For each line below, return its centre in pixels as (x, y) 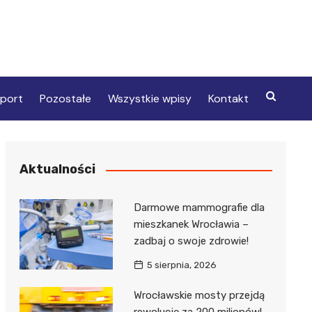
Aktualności (57, 170)
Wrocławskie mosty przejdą (199, 296)
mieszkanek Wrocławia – (191, 225)
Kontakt (228, 99)
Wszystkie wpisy (149, 99)
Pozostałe (65, 99)
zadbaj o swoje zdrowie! (191, 241)
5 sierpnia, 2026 (181, 265)
